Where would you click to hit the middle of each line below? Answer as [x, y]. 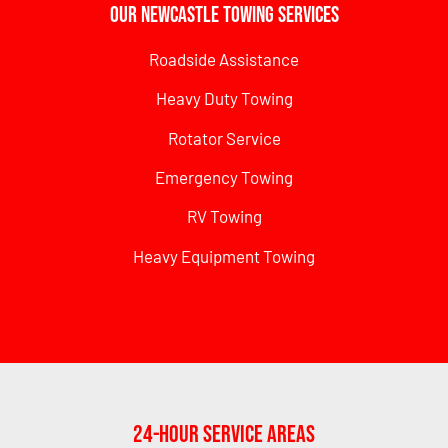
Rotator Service [224, 137]
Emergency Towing [224, 176]
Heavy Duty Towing [224, 98]
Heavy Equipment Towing [224, 255]
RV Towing [224, 216]
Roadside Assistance [224, 58]
